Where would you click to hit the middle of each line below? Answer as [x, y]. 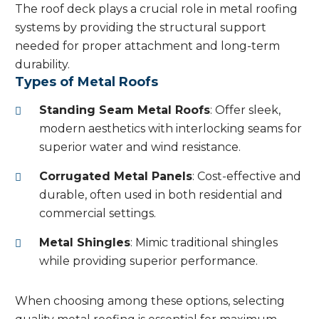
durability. [42, 65]
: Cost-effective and [247, 177]
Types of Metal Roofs [87, 82]
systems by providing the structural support [141, 28]
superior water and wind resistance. [140, 147]
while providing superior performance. [148, 261]
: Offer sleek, [245, 110]
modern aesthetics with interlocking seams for [171, 129]
